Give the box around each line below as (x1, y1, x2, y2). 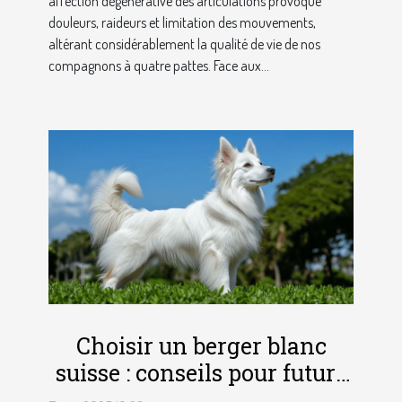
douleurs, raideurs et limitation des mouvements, (48, 13, 316, 32)
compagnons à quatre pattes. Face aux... (48, 57, 269, 75)
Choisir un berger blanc (75, 331, 327, 362)
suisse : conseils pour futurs (56, 358, 346, 389)
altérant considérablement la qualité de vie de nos (48, 35, 320, 54)
